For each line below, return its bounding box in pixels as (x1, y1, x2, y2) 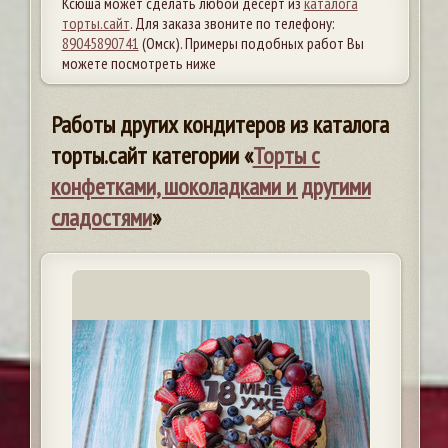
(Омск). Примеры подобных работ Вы (138, 32, 364, 53)
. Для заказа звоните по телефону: (129, 12, 335, 33)
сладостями (50, 201, 152, 233)
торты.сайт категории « (50, 139, 253, 171)
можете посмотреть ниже (61, 52, 216, 73)
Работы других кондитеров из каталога (50, 108, 389, 140)
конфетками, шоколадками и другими (50, 170, 371, 202)
